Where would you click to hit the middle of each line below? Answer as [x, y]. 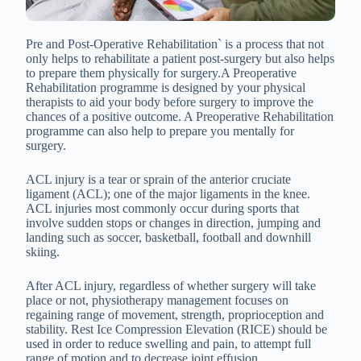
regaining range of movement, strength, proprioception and [175, 315]
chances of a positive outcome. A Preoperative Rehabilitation [180, 116]
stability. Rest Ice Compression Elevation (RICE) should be [176, 329]
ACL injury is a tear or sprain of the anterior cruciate [158, 179]
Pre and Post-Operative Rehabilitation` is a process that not [175, 44]
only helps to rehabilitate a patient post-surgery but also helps [180, 58]
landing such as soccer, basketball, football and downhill [168, 237]
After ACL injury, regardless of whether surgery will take [171, 286]
